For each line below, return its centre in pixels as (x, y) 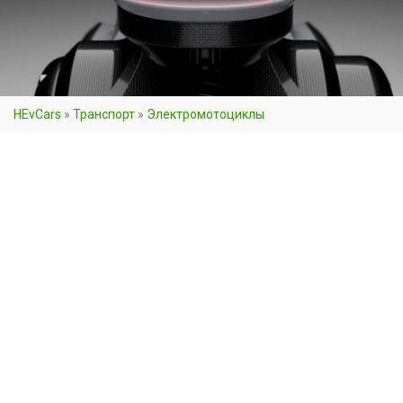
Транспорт (104, 114)
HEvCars (37, 114)
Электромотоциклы (206, 114)
